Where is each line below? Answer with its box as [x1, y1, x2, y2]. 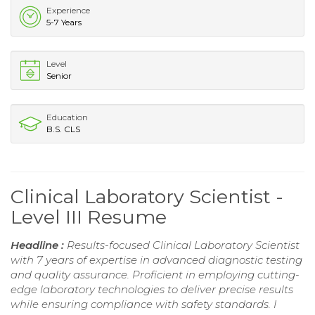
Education [46, 112, 88, 123]
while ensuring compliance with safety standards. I [11, 297, 276, 311]
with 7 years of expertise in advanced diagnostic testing [11, 253, 302, 267]
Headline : [11, 238, 67, 252]
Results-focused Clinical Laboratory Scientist [67, 238, 300, 252]
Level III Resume [11, 205, 167, 229]
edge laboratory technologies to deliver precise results [11, 283, 293, 297]
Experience [46, 5, 90, 16]
